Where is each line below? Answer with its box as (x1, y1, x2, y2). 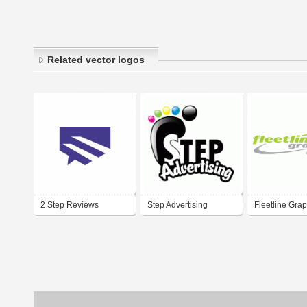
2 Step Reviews (40, 200, 99, 210)
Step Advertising (147, 200, 208, 210)
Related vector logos (47, 54, 145, 66)
